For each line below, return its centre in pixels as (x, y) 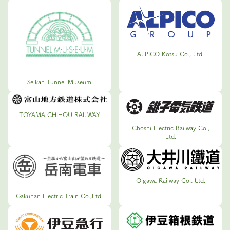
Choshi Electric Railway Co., (170, 128)
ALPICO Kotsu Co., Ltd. (171, 54)
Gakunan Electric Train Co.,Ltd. (60, 196)
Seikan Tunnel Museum (60, 82)
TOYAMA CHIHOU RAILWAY (59, 115)
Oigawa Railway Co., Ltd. (170, 180)
